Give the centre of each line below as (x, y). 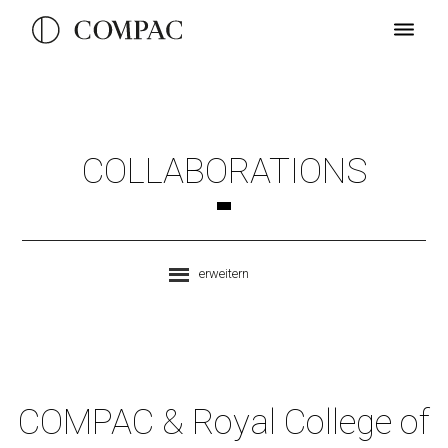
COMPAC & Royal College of (224, 422)
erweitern (224, 273)
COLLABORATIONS (224, 171)
